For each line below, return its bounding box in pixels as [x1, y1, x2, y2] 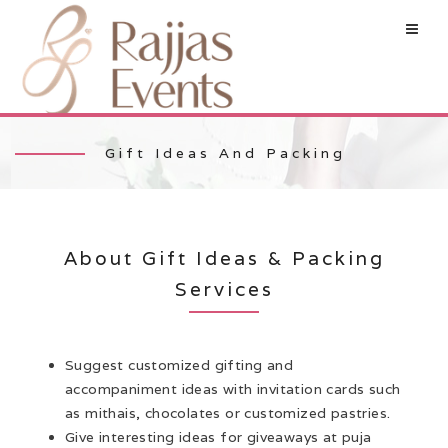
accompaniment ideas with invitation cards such [65, 380, 401, 399]
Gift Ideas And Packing [105, 144, 346, 163]
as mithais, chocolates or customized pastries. [65, 404, 391, 423]
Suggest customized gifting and [65, 356, 293, 375]
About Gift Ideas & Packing [63, 246, 385, 271]
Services [174, 277, 274, 302]
